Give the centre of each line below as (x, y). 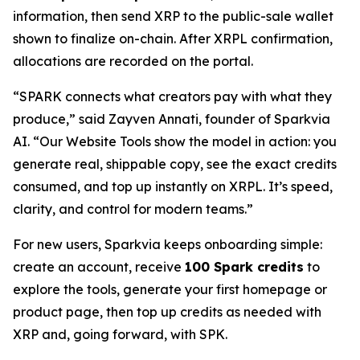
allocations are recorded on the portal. (133, 61)
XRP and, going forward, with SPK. (120, 335)
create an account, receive (99, 267)
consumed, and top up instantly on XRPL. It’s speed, (173, 187)
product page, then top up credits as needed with (167, 312)
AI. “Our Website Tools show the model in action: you (175, 142)
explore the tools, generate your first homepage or (170, 290)
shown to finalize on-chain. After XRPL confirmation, (173, 39)
